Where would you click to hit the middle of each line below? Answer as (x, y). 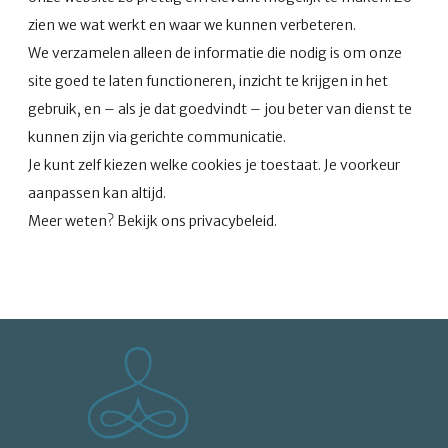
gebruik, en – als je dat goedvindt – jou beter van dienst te (220, 109)
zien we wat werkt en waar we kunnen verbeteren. (192, 25)
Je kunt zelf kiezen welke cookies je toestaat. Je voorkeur (214, 165)
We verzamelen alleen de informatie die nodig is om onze (215, 53)
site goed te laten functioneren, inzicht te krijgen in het (208, 81)
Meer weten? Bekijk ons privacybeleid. (152, 221)
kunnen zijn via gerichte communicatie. (157, 137)
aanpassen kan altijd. (97, 193)
